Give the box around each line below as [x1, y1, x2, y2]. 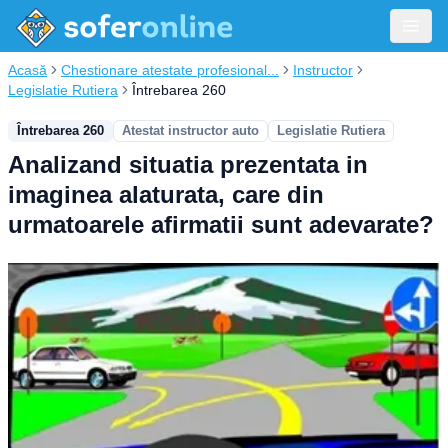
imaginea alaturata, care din [8, 181, 324, 208]
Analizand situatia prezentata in [8, 151, 368, 178]
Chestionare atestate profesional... [61, 62, 279, 78]
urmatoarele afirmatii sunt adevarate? [8, 211, 434, 238]
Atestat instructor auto [122, 123, 259, 138]
